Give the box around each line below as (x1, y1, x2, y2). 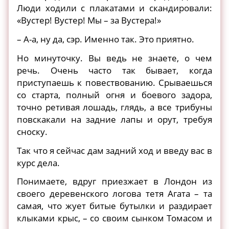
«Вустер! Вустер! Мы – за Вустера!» (17, 14, 162, 27)
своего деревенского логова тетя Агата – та (17, 188, 212, 200)
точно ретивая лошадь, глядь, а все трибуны (17, 101, 212, 113)
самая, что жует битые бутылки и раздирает (17, 200, 212, 212)
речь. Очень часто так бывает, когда (17, 64, 212, 76)
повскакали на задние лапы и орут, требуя (17, 113, 212, 125)
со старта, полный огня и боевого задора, (17, 88, 212, 101)
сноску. (17, 125, 48, 138)
